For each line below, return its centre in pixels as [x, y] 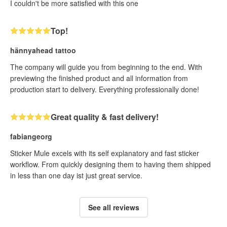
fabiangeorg [31, 137]
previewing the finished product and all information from [99, 78]
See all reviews [113, 207]
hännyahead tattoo [43, 50]
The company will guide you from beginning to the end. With [106, 67]
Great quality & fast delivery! [105, 117]
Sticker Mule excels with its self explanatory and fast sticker [105, 153]
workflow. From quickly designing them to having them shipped [110, 164]
